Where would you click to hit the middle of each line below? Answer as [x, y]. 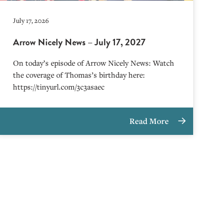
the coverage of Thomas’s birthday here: [79, 75]
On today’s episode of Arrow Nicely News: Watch [94, 63]
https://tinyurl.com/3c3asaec [59, 87]
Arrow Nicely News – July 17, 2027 [79, 42]
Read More [150, 121]
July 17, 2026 [31, 20]
